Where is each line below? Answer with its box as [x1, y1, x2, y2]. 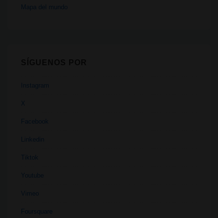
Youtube [21, 172, 44, 180]
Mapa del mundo [21, 3, 68, 11]
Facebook [21, 118, 49, 126]
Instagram [21, 82, 49, 90]
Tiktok [21, 154, 38, 162]
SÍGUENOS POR [21, 58, 87, 67]
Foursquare [21, 208, 53, 216]
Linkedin [21, 136, 44, 144]
